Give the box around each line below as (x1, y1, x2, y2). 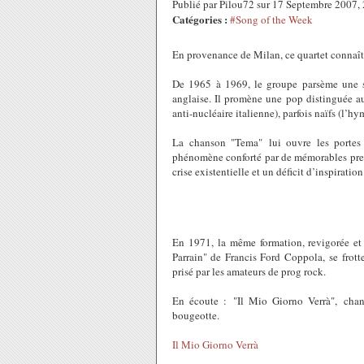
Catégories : (172, 11, 227, 27)
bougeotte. (172, 308, 219, 323)
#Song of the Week (230, 12, 313, 27)
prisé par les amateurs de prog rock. (172, 264, 326, 279)
